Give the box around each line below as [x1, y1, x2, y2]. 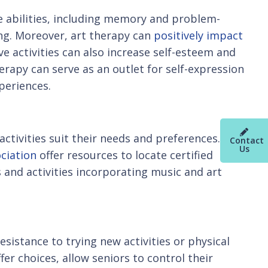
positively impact [154, 28, 243, 42]
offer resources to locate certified [36, 147, 213, 162]
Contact [230, 134, 264, 146]
